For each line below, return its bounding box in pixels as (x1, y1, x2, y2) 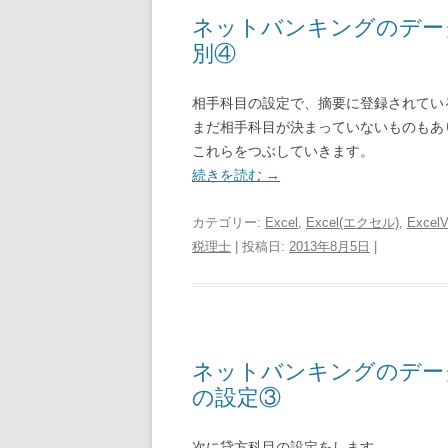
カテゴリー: (192, 215, 265, 230)
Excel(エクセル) (306, 215, 399, 230)
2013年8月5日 (289, 239, 370, 254)
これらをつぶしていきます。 (192, 143, 374, 159)
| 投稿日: (231, 239, 289, 254)
